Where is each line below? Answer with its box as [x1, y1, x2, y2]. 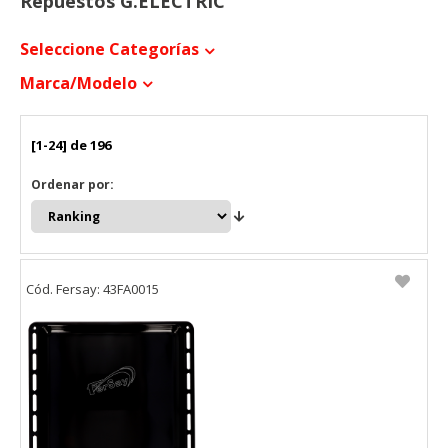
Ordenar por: [31, 175, 114, 193]
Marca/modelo [20, 71, 137, 94]
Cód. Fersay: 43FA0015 [26, 280, 159, 299]
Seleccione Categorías [20, 38, 199, 60]
